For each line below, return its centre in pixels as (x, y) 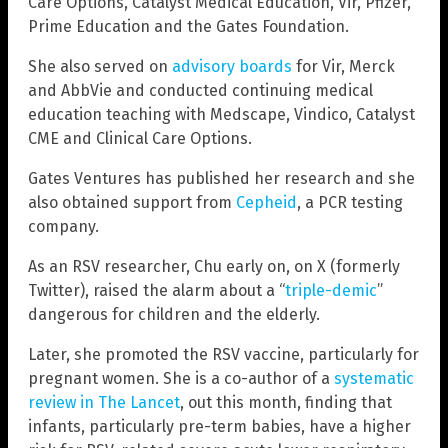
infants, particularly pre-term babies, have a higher (219, 426)
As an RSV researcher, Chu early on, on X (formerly (214, 266)
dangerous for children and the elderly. (174, 314)
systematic (374, 378)
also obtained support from (132, 202)
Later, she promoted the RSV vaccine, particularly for (223, 354)
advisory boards (232, 66)
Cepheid (266, 202)
